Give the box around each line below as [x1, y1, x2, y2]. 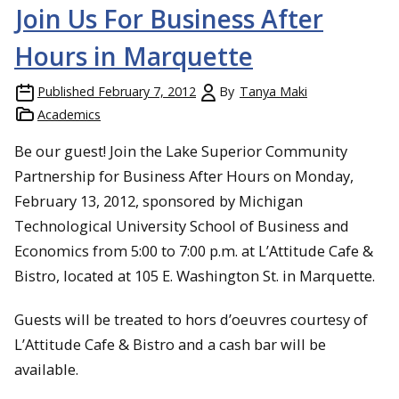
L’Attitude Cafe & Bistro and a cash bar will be [14, 333, 326, 354]
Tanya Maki [240, 83, 307, 101]
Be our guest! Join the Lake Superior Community [14, 141, 347, 162]
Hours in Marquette [14, 39, 253, 74]
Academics [37, 106, 101, 124]
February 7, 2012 [98, 83, 196, 101]
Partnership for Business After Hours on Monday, [14, 166, 354, 187]
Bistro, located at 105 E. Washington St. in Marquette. [14, 265, 375, 287]
